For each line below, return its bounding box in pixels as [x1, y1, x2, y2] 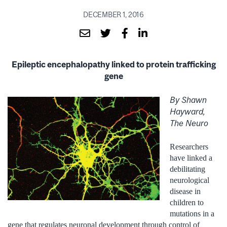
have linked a [170, 153, 212, 162]
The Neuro [170, 118, 208, 128]
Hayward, [170, 106, 205, 117]
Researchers [170, 142, 208, 151]
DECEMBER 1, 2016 [83, 10, 144, 19]
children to [170, 198, 204, 207]
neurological [170, 175, 209, 184]
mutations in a [170, 209, 214, 218]
